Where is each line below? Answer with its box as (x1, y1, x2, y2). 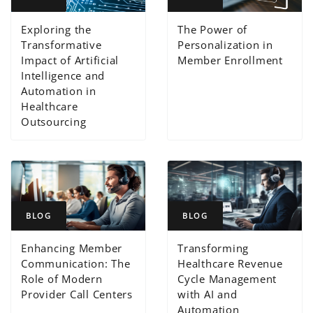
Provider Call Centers (21, 286, 133, 301)
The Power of (177, 22, 248, 37)
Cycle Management (177, 271, 277, 286)
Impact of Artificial (21, 53, 119, 68)
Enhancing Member (21, 240, 123, 255)
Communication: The (21, 256, 131, 270)
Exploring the (21, 22, 92, 37)
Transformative (21, 38, 102, 52)
